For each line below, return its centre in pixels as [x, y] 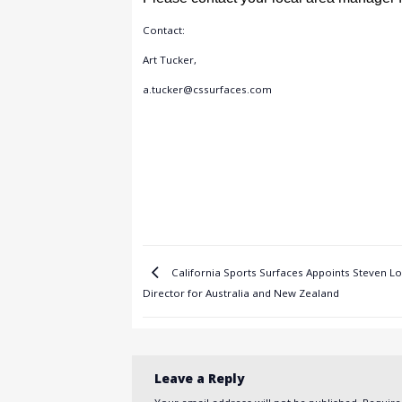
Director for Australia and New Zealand [241, 293]
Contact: [164, 31]
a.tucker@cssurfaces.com [207, 90]
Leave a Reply [201, 379]
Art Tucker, [170, 60]
